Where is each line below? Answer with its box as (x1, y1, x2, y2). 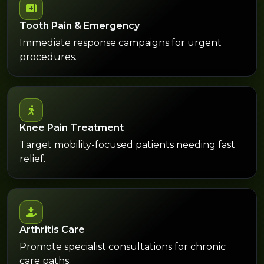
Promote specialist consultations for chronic (19, 240, 226, 252)
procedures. (19, 51, 77, 62)
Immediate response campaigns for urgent (19, 37, 222, 48)
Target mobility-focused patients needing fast (19, 138, 235, 150)
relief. (19, 153, 45, 164)
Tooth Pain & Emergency (19, 19, 140, 31)
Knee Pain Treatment (19, 121, 124, 133)
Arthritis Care (19, 223, 85, 235)
